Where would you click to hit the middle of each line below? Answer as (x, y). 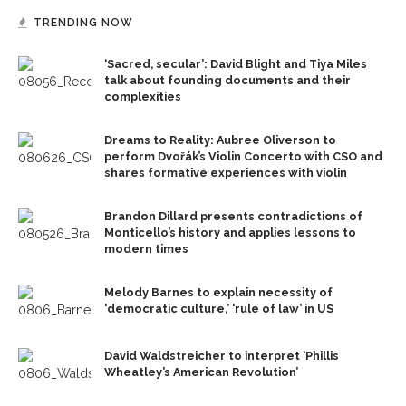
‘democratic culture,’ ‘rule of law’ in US (219, 308)
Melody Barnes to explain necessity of (218, 292)
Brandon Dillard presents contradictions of (233, 216)
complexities (143, 96)
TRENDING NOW (83, 22)
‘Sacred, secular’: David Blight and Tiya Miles (236, 63)
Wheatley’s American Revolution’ (201, 372)
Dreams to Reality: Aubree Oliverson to (220, 140)
